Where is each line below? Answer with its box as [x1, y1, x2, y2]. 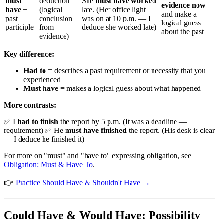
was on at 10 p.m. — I [82, 14, 151, 23]
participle [5, 23, 34, 32]
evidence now [161, 1, 206, 10]
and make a [161, 10, 197, 19]
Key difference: [4, 50, 54, 59]
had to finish [17, 117, 58, 126]
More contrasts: [4, 101, 56, 109]
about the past [161, 27, 204, 36]
